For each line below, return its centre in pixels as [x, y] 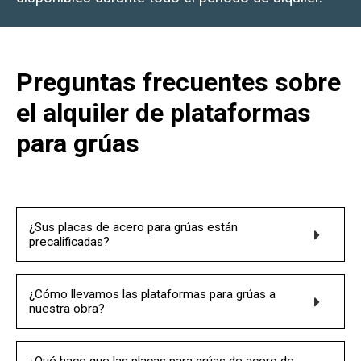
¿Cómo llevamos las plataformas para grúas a [152, 295]
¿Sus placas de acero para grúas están [133, 228]
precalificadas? [69, 242]
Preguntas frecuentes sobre [178, 83]
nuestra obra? [67, 309]
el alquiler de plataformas [164, 113]
